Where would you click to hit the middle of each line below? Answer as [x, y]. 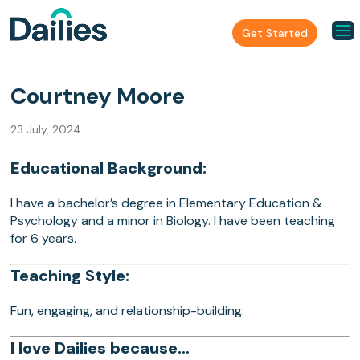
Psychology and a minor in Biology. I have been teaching [173, 221]
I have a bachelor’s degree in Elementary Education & [167, 203]
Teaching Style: [70, 276]
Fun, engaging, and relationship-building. [128, 311]
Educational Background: [109, 168]
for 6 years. [44, 239]
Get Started [274, 33]
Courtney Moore [98, 96]
